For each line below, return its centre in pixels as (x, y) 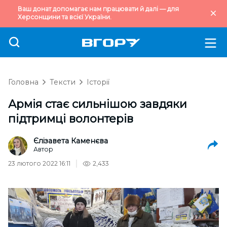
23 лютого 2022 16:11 (39, 163)
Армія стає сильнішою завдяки (98, 104)
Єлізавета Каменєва (71, 141)
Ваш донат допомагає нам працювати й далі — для (98, 9)
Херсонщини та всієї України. (65, 17)
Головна (23, 82)
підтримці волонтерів (71, 119)
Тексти (63, 82)
